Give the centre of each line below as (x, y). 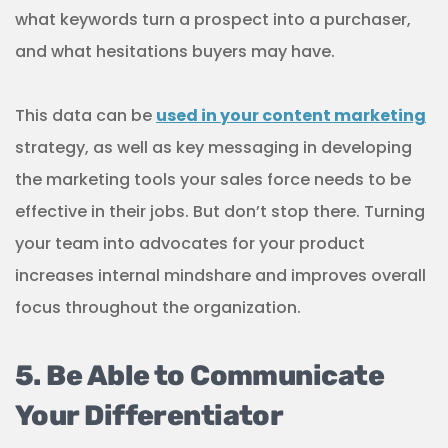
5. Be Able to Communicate (200, 376)
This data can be (85, 116)
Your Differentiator (149, 416)
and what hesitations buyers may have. (175, 52)
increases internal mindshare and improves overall (220, 276)
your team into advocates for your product (190, 244)
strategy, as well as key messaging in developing (213, 148)
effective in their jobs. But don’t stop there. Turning (220, 212)
